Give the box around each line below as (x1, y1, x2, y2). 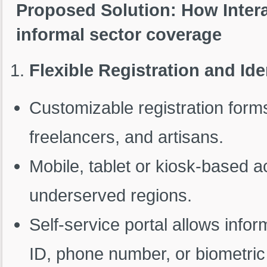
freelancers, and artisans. (29, 127, 223, 147)
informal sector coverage (16, 24, 222, 45)
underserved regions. (29, 185, 192, 206)
